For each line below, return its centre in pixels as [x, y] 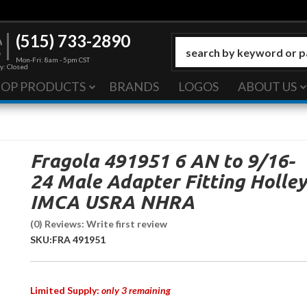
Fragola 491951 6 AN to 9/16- [162, 160]
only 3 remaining [136, 290]
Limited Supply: [66, 290]
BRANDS [134, 86]
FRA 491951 [79, 239]
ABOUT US [267, 86]
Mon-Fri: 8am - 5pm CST [52, 60]
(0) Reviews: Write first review [99, 223]
